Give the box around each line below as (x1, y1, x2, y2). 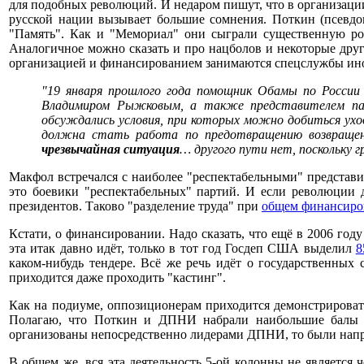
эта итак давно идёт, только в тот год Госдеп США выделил (9, 241, 356, 255)
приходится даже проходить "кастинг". (9, 271, 226, 284)
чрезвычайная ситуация (41, 142, 180, 156)
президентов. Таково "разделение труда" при (9, 199, 262, 213)
